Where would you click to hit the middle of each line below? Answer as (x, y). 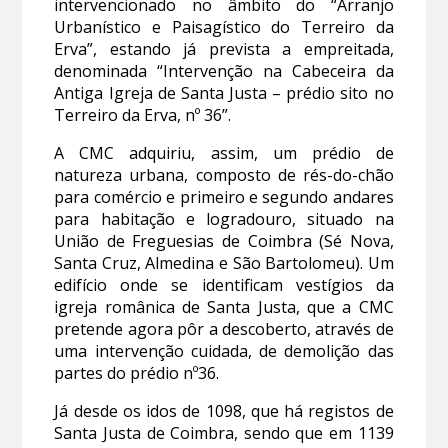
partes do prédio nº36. (137, 373)
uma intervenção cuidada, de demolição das (224, 351)
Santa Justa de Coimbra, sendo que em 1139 (224, 433)
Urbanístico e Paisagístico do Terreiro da (224, 27)
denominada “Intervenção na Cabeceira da (224, 71)
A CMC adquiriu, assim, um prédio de (224, 153)
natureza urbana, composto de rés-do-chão (224, 175)
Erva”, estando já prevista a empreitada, (224, 49)
